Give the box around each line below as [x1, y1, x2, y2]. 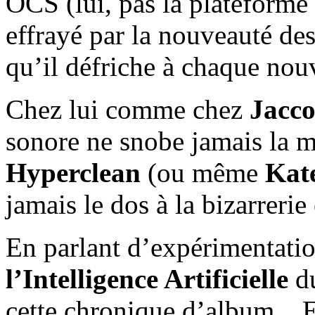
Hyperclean [6, 157, 141, 188]
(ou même [141, 157, 265, 188]
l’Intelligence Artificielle [6, 263, 288, 294]
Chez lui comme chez [6, 94, 250, 124]
